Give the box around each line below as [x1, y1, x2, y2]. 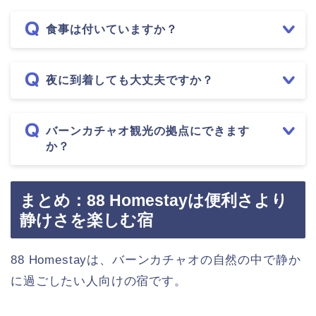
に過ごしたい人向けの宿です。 [11, 274, 187, 288]
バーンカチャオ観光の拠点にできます [46, 125, 250, 138]
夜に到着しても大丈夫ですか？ [46, 74, 214, 87]
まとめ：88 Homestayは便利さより [20, 190, 288, 209]
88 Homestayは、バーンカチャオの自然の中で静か [11, 253, 301, 267]
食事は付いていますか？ [46, 23, 178, 36]
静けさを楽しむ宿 [20, 210, 153, 229]
